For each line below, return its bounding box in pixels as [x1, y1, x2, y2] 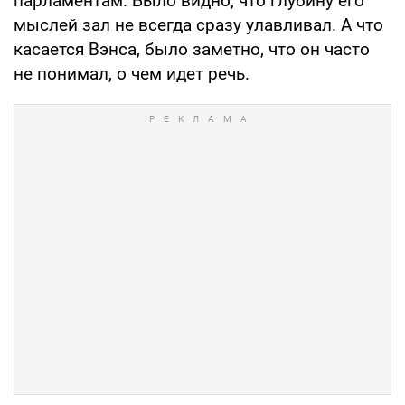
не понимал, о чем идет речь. [14, 62, 250, 84]
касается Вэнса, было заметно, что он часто [14, 38, 370, 60]
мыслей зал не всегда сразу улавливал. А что [14, 14, 383, 35]
